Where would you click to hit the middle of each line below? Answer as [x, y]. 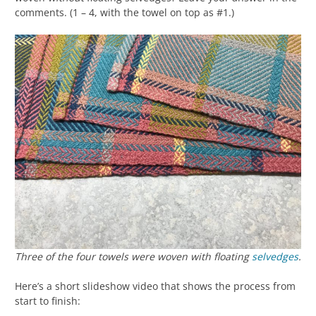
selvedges [275, 257]
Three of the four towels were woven [103, 257]
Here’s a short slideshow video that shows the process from [155, 286]
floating [231, 257]
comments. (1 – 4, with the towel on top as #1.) [124, 12]
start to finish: [48, 301]
